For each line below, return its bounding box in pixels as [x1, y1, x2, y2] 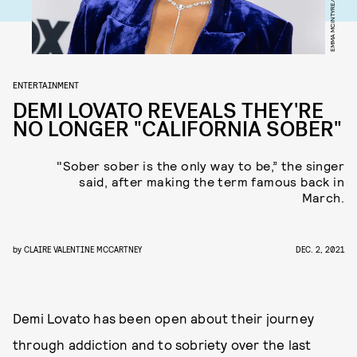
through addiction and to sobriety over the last [13, 336, 312, 352]
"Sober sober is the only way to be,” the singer [57, 158, 344, 173]
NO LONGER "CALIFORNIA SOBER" [13, 116, 342, 143]
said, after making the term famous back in [79, 174, 344, 189]
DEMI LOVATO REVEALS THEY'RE [13, 97, 324, 125]
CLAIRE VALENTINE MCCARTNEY [24, 244, 142, 254]
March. [301, 190, 344, 205]
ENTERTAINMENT [13, 79, 79, 90]
